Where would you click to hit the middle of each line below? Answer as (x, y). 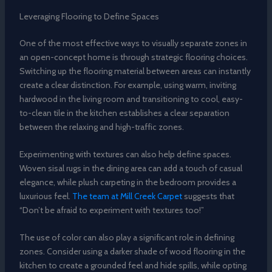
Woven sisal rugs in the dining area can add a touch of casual (131, 168)
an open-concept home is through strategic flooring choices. (133, 57)
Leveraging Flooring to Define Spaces (89, 16)
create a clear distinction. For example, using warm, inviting (127, 85)
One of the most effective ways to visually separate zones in (133, 43)
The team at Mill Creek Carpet (127, 196)
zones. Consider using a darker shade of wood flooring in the (132, 252)
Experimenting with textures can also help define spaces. (125, 155)
